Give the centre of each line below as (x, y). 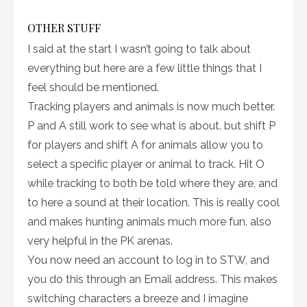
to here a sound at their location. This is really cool (153, 203)
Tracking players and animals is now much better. (151, 107)
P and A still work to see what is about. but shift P (151, 126)
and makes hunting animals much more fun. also (149, 222)
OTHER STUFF (64, 28)
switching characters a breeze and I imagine (138, 299)
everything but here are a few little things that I (145, 69)
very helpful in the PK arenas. (100, 241)
